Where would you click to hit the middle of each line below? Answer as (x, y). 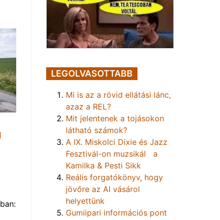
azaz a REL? (88, 106)
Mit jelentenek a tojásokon (115, 118)
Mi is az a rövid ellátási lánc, (118, 95)
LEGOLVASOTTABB (92, 73)
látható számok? (96, 130)
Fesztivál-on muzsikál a (112, 153)
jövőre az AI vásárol (103, 189)
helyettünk (85, 201)
